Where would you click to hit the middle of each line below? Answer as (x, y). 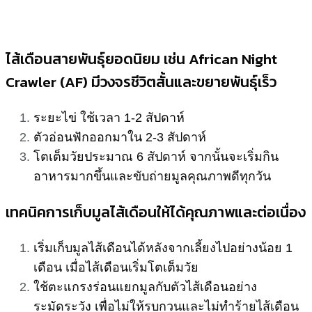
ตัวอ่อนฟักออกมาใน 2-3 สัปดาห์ (120, 137)
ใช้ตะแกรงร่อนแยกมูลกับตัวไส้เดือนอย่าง (145, 287)
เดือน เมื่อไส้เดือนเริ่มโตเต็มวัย (116, 268)
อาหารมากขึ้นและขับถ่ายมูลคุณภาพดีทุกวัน (152, 176)
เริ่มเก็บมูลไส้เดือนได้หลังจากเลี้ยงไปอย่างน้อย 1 (163, 248)
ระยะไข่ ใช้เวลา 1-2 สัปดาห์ (109, 117)
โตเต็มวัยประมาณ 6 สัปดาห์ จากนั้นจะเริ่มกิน (156, 156)
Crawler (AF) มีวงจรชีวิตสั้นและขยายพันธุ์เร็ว (141, 81)
